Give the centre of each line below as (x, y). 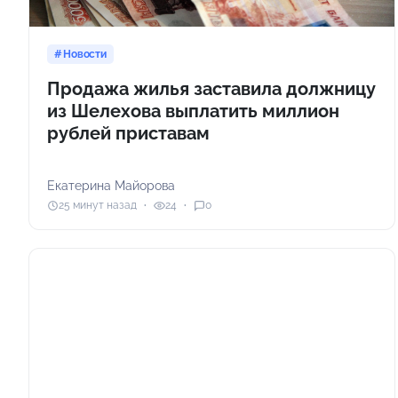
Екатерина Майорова (111, 185)
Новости (85, 54)
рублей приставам (128, 133)
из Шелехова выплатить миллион (193, 111)
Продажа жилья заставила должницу (211, 88)
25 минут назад (98, 206)
